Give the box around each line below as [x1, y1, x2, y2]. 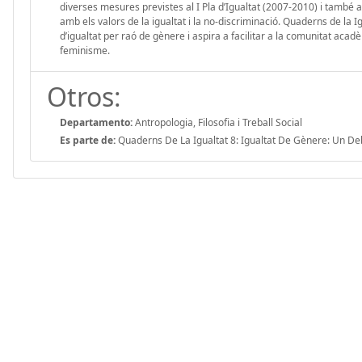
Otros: [47, 78, 121, 114]
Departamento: [60, 115, 133, 129]
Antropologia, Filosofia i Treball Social [133, 115, 302, 129]
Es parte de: [60, 133, 116, 147]
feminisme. [60, 43, 110, 57]
